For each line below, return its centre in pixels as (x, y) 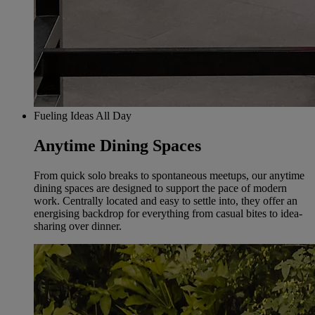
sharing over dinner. (78, 226)
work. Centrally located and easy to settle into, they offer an (166, 200)
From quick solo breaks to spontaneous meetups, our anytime (169, 175)
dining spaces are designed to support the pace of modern (160, 188)
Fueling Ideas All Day (83, 115)
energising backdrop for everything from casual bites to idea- (168, 213)
